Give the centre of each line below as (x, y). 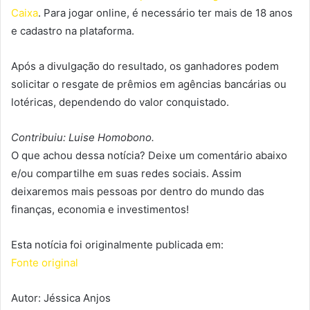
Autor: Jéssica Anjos (61, 298)
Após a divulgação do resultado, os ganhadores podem (145, 66)
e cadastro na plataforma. (73, 30)
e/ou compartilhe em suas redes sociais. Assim (126, 173)
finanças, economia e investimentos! (100, 209)
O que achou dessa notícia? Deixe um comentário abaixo (149, 155)
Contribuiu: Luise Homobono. (83, 137)
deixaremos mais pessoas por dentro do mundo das (138, 191)
